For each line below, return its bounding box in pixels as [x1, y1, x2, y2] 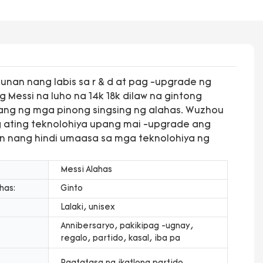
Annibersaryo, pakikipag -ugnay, [60, 221, 193, 231]
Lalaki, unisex [60, 203, 115, 212]
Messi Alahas [60, 165, 112, 174]
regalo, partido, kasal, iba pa [60, 234, 180, 243]
